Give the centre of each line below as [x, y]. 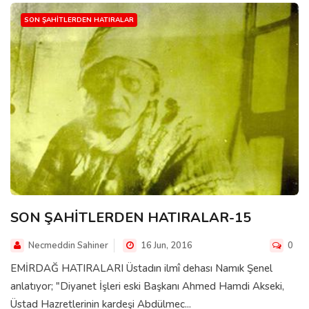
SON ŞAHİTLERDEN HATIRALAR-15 [131, 217]
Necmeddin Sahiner [68, 245]
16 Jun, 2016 [166, 245]
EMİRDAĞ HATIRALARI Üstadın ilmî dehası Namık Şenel [141, 268]
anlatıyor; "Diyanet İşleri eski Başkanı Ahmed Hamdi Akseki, [147, 286]
